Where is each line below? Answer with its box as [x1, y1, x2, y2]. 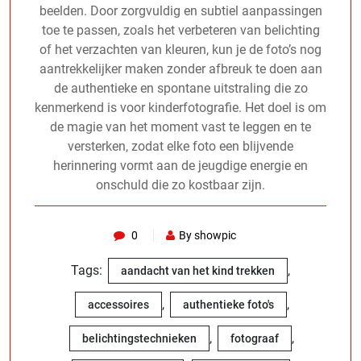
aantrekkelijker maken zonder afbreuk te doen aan [39, 60, 322, 77]
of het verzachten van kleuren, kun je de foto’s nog [39, 41, 322, 57]
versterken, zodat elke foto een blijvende [68, 138, 293, 154]
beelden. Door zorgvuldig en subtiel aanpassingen [39, 2, 322, 19]
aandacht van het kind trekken [121, 263, 275, 277]
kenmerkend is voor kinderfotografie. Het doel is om [35, 99, 326, 115]
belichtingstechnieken [82, 331, 197, 345]
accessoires [87, 297, 149, 311]
